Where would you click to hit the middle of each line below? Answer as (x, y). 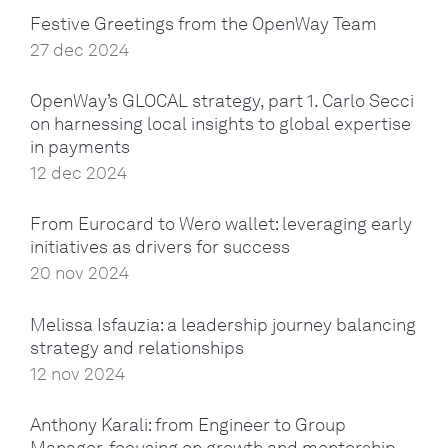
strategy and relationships (137, 347)
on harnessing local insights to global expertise (220, 124)
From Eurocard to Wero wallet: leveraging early (221, 224)
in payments (80, 147)
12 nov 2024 (77, 373)
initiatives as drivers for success (160, 247)
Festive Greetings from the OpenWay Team (203, 24)
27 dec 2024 (79, 50)
